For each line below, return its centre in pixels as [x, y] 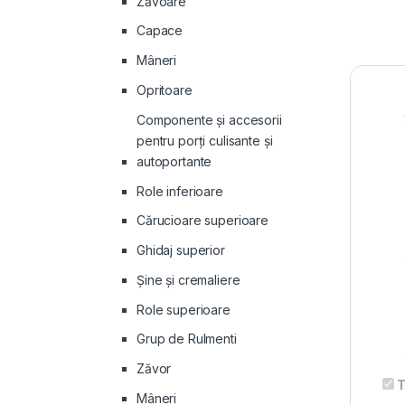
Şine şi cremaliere [188, 279]
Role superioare [184, 309]
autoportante [174, 161]
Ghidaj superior [181, 250]
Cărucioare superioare [203, 221]
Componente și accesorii [209, 119]
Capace [160, 31]
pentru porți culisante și [205, 140]
